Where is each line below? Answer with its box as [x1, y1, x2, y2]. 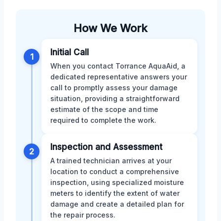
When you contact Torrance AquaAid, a [50, 61, 185, 70]
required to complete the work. [50, 115, 156, 124]
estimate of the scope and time [50, 105, 158, 113]
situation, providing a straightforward [50, 94, 180, 103]
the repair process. [50, 210, 115, 219]
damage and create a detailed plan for [50, 199, 184, 208]
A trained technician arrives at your [50, 156, 172, 165]
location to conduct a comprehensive [50, 167, 179, 176]
